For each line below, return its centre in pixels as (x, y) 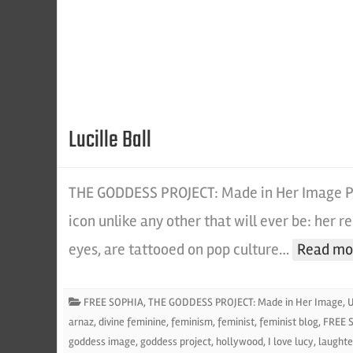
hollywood (240, 342)
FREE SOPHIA (113, 302)
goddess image (102, 342)
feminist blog (289, 322)
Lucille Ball (110, 140)
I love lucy (291, 342)
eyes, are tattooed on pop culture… (180, 249)
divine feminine (132, 322)
